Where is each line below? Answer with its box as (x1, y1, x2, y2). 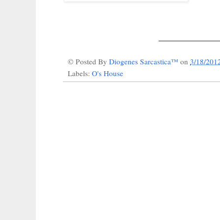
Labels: (68, 68, 92, 78)
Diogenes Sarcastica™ (109, 56, 180, 66)
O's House (92, 68, 123, 78)
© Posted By (68, 56, 109, 66)
